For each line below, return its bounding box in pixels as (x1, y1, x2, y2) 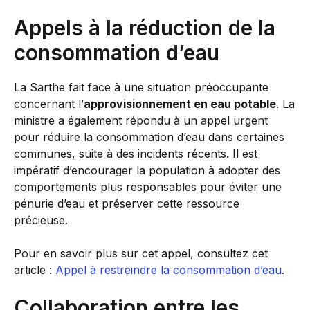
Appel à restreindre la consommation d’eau (55, 263, 282, 277)
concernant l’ (14, 97, 84, 111)
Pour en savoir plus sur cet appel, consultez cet (14, 246, 268, 260)
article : (14, 263, 55, 277)
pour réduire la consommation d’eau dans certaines (14, 130, 284, 144)
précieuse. (14, 213, 68, 227)
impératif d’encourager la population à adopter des (14, 163, 280, 177)
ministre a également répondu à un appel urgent (14, 113, 268, 127)
